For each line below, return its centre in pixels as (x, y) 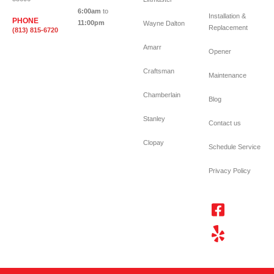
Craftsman (159, 71)
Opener (221, 51)
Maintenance (228, 75)
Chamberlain (162, 95)
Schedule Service (235, 147)
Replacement (228, 28)
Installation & (227, 16)
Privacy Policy (230, 171)
